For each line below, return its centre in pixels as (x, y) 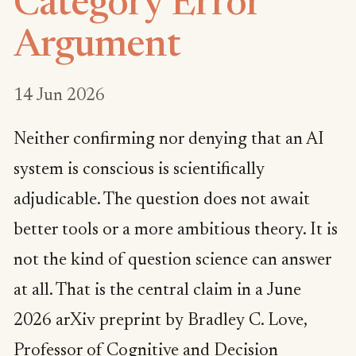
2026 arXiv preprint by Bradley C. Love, (160, 321)
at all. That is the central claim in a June (157, 291)
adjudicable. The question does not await (162, 201)
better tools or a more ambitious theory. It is (176, 231)
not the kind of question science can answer (172, 261)
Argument (97, 47)
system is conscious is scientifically (139, 170)
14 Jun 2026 (59, 97)
